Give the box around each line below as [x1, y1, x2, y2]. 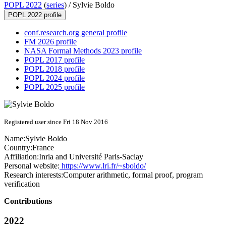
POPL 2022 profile [8, 11, 62, 19]
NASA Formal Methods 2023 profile [24, 46, 142, 55]
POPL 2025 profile [24, 83, 85, 92]
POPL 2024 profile [24, 74, 85, 83]
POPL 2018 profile [24, 65, 85, 74]
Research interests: [4, 171, 63, 180]
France [32, 143, 54, 152]
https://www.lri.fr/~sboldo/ [60, 161, 146, 171]
